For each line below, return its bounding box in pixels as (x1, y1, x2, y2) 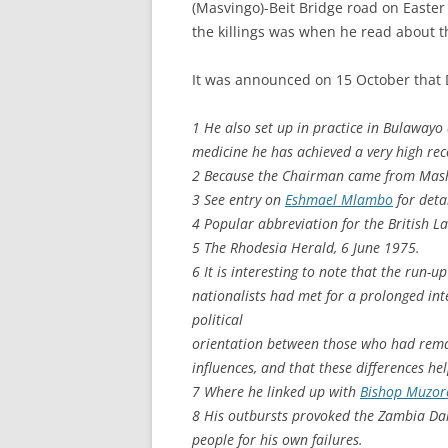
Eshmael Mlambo (285, 190, 393, 209)
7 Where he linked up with (192, 382, 360, 401)
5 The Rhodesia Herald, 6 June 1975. (192, 238, 420, 257)
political (192, 310, 243, 329)
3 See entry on (192, 190, 285, 209)
